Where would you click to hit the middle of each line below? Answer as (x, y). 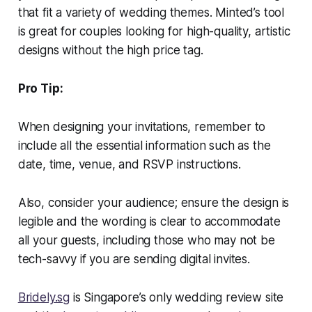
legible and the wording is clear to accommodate (149, 222)
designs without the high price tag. (110, 50)
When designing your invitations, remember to (142, 127)
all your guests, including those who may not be (146, 241)
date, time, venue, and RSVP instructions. (129, 165)
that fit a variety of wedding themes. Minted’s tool (151, 13)
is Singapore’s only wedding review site (177, 298)
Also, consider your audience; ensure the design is (154, 203)
